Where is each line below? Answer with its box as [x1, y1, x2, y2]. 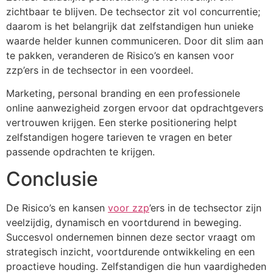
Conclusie [6, 167, 98, 191]
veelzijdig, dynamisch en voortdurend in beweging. [6, 216, 241, 229]
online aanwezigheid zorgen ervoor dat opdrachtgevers [6, 101, 263, 114]
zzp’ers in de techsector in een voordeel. [6, 63, 193, 76]
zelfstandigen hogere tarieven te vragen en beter [6, 130, 232, 143]
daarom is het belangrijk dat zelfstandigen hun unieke [6, 19, 253, 32]
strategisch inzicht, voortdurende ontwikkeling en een [6, 246, 255, 258]
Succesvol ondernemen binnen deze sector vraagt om [6, 231, 255, 244]
